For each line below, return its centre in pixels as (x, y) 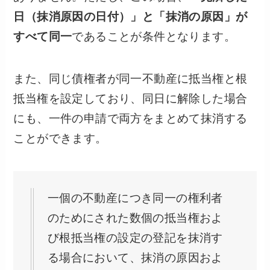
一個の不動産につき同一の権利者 (135, 198)
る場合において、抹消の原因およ (135, 258)
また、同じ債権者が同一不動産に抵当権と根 (130, 79)
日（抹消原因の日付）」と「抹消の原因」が (130, 16)
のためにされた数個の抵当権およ (135, 218)
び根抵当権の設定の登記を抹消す (135, 238)
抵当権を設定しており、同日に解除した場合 (130, 99)
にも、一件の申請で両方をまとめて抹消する (130, 119)
